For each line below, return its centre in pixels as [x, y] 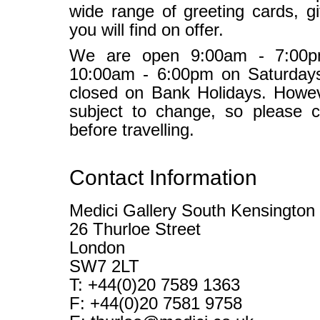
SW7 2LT [104, 266]
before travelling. [132, 130]
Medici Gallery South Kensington [192, 211]
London [97, 248]
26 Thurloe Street [135, 229]
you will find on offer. [146, 30]
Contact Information [163, 177]
